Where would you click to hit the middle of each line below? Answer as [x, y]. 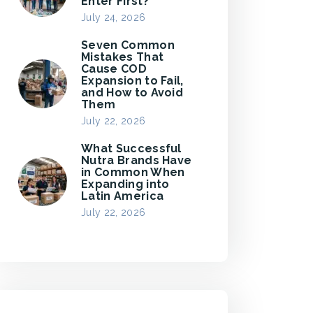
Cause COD [114, 69]
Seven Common [128, 45]
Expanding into [125, 184]
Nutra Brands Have [137, 160]
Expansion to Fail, [132, 81]
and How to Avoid [132, 93]
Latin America [123, 196]
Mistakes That [123, 57]
